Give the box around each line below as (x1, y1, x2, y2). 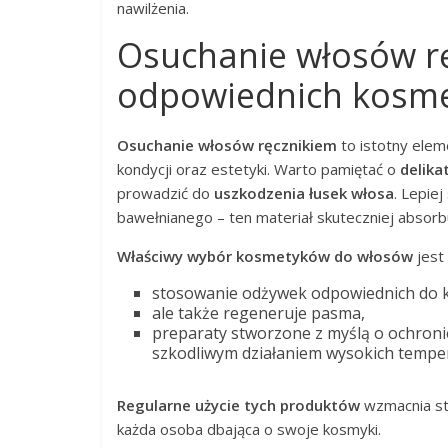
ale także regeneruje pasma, (152, 302, 365, 324)
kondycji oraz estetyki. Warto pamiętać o (117, 159, 400, 179)
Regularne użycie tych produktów (117, 395, 360, 415)
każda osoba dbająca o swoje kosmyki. (117, 419, 381, 439)
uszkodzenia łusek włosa (214, 183, 394, 203)
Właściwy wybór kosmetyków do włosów (117, 246, 413, 266)
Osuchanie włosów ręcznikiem (117, 135, 337, 155)
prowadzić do (117, 183, 214, 203)
